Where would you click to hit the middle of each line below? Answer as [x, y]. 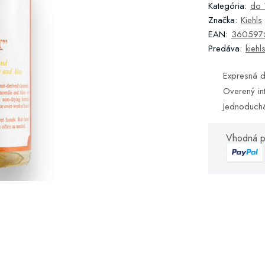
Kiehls [251, 20]
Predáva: [225, 49]
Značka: [223, 20]
